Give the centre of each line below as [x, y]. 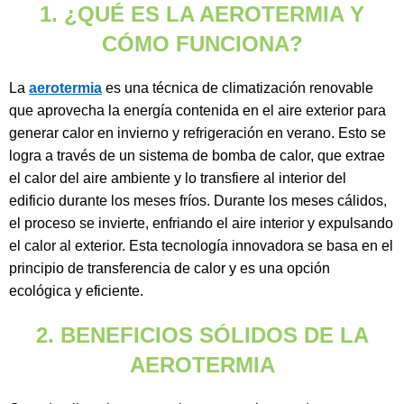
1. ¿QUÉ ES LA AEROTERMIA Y [202, 14]
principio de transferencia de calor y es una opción [170, 269]
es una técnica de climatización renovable [238, 88]
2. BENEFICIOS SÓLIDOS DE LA [202, 335]
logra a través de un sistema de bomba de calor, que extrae [197, 156]
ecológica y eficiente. [76, 291]
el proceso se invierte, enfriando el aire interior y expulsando [201, 224]
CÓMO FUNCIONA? [202, 44]
